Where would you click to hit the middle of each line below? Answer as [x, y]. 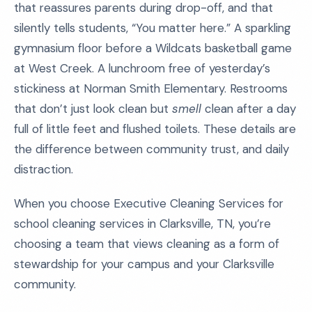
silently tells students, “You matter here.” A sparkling [153, 28]
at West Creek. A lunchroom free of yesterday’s [142, 68]
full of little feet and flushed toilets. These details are [155, 129]
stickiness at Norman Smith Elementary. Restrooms [151, 88]
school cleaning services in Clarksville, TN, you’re [142, 224]
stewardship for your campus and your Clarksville [144, 264]
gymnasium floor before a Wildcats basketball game [153, 48]
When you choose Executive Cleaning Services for [149, 203]
